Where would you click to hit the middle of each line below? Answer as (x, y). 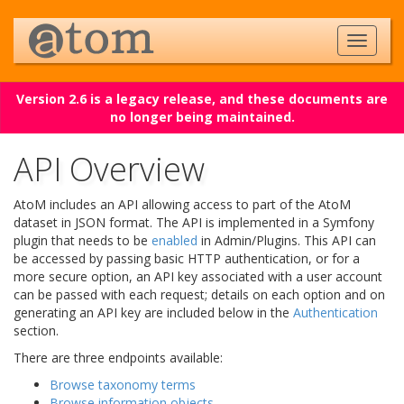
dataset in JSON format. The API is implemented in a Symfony (194, 222)
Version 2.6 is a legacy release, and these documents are (202, 99)
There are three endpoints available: (118, 358)
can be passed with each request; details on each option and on (199, 294)
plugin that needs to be (83, 240)
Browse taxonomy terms (123, 385)
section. (36, 331)
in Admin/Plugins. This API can (287, 240)
